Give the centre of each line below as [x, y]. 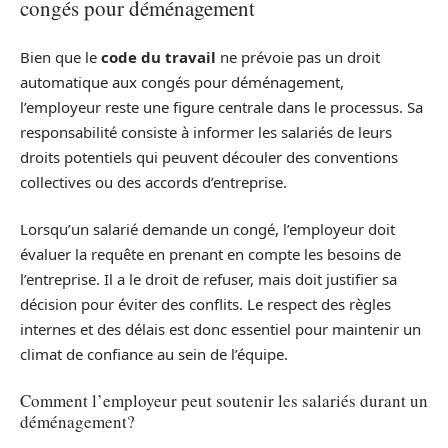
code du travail [158, 56]
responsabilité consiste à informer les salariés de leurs [206, 131]
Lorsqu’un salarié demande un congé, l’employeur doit [207, 229]
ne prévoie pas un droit [298, 56]
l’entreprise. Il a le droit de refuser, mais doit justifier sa [208, 279]
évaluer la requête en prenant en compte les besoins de [210, 254]
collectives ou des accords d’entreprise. [153, 181]
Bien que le [60, 56]
